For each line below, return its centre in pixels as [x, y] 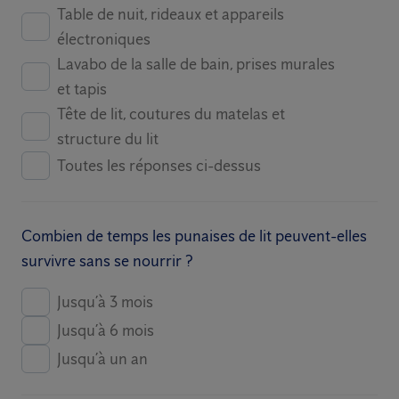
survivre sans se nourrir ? [107, 261]
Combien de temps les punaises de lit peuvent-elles [194, 236]
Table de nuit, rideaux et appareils [171, 14]
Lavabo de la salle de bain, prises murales [196, 64]
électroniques [104, 39]
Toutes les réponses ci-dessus [159, 166]
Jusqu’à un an [102, 359]
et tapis [82, 89]
